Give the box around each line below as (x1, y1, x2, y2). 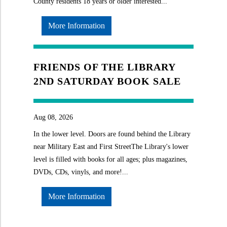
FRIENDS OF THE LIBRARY (33, 61, 175, 72)
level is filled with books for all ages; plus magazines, (33, 156, 187, 163)
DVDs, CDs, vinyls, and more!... (33, 168, 128, 176)
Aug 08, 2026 (33, 113, 73, 121)
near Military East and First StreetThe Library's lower (33, 143, 188, 150)
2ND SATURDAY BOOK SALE (33, 75, 181, 87)
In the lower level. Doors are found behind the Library (33, 130, 191, 138)
